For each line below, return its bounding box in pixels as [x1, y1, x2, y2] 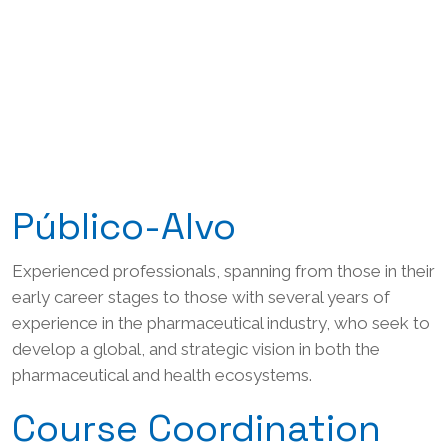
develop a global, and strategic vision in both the [12, 339, 380, 360]
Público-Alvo [12, 202, 236, 251]
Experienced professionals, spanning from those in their [12, 261, 435, 282]
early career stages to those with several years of [12, 287, 390, 308]
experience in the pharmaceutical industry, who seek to [12, 313, 430, 334]
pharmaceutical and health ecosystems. [12, 365, 312, 386]
